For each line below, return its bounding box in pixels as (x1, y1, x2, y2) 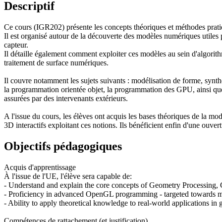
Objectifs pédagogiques (4, 139, 122, 153)
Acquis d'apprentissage (4, 163, 76, 171)
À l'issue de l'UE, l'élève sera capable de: (4, 171, 132, 180)
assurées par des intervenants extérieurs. (4, 94, 128, 103)
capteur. (4, 40, 28, 49)
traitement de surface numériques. (4, 58, 109, 67)
